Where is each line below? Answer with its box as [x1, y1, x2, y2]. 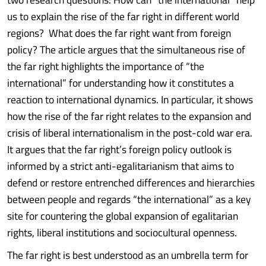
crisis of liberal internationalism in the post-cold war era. [7, 123, 252, 142]
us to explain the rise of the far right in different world [7, 7, 239, 26]
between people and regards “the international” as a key [7, 189, 251, 209]
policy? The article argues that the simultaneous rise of [7, 40, 245, 59]
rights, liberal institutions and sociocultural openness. [7, 223, 237, 242]
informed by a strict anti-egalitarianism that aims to [7, 156, 234, 176]
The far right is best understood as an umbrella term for [7, 245, 248, 265]
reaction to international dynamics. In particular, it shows [7, 90, 253, 109]
